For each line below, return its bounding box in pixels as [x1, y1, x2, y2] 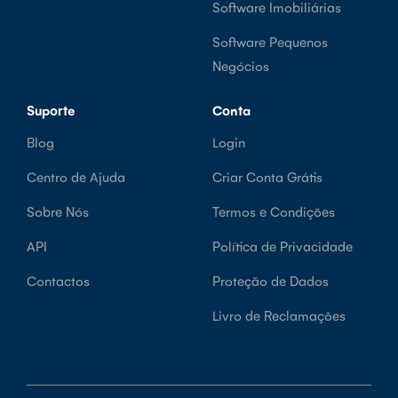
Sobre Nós [27, 202, 89, 219]
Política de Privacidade [212, 236, 353, 254]
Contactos [27, 271, 90, 289]
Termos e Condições [212, 202, 335, 219]
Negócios [212, 56, 269, 74]
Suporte [27, 100, 75, 118]
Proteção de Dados [212, 271, 329, 289]
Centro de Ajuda [27, 167, 125, 185]
